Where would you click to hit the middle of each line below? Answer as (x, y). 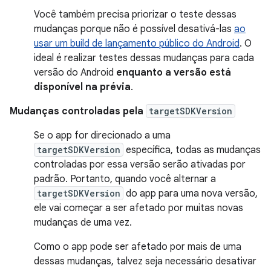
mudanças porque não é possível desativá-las (134, 29)
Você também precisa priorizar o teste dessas (135, 14)
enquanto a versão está (174, 72)
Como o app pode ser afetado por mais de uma (138, 247)
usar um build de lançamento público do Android (137, 43)
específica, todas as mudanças (192, 150)
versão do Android (75, 72)
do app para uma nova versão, (191, 193)
